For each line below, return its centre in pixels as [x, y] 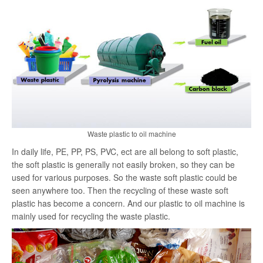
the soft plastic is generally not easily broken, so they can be [123, 165]
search [188, 9]
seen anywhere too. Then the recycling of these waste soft [120, 190]
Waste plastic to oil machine [131, 134]
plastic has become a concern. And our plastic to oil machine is [128, 203]
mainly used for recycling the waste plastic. [91, 216]
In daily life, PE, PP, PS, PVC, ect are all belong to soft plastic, [125, 152]
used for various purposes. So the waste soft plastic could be [124, 178]
